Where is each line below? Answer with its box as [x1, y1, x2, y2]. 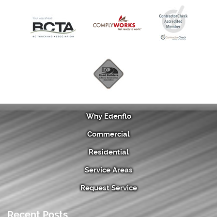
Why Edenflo [86, 112, 131, 121]
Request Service [80, 184, 137, 193]
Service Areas [84, 166, 133, 175]
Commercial [87, 130, 130, 139]
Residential [88, 148, 129, 157]
